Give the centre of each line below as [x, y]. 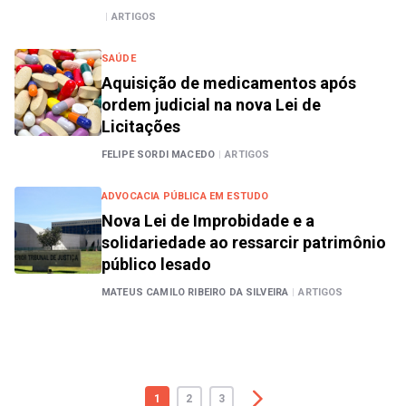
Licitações [141, 126]
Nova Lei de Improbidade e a [208, 221]
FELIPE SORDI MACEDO [159, 155]
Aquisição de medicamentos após [229, 83]
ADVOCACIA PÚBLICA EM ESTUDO [185, 196]
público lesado [156, 264]
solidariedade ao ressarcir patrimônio [244, 242]
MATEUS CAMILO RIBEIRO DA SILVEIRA [195, 292]
